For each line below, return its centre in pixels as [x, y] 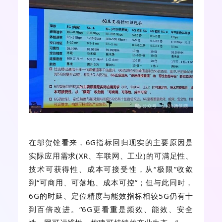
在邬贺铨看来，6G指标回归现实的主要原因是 [111, 142]
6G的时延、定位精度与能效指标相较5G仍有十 [111, 195]
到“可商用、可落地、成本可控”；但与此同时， [111, 182]
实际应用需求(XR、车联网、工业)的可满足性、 [111, 155]
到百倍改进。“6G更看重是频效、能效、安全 [111, 209]
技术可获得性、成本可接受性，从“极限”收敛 [111, 169]
